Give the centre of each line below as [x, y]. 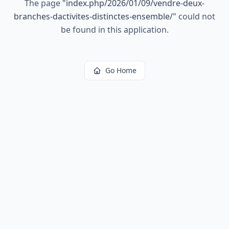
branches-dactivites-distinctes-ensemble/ [93, 16]
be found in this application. [114, 30]
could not [196, 16]
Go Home [121, 70]
